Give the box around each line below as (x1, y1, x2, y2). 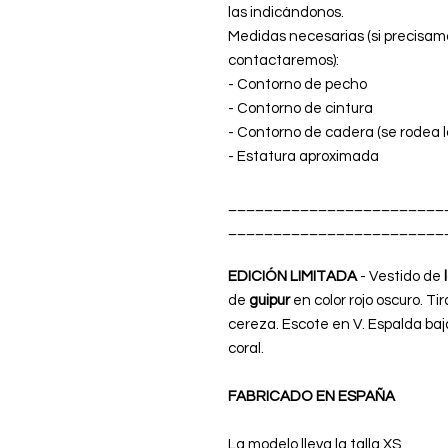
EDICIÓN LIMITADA (228, 269, 357, 285)
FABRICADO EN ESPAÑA (228, 389, 398, 405)
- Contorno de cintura (228, 101, 373, 117)
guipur (249, 293, 290, 309)
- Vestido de (357, 269, 444, 285)
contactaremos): (228, 53, 339, 69)
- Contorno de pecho (228, 77, 367, 93)
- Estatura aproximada (228, 149, 379, 165)
